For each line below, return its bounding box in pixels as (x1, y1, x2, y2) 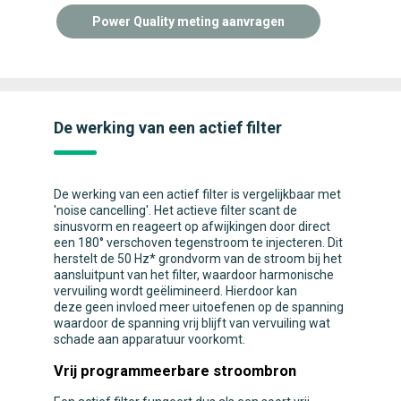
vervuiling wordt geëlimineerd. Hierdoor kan (54, 284, 297, 299)
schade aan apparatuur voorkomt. (54, 332, 245, 347)
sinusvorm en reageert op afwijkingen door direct (54, 219, 330, 235)
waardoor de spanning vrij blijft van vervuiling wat (54, 316, 330, 331)
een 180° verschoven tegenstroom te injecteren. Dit (54, 235, 343, 251)
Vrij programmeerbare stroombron (54, 362, 296, 380)
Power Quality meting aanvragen (92, 14, 285, 30)
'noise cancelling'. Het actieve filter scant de (54, 203, 297, 218)
